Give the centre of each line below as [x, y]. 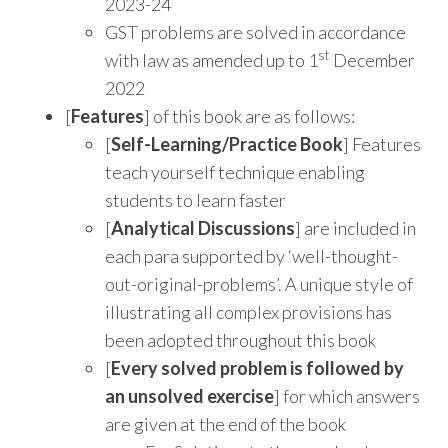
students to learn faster [195, 200]
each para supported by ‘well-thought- [251, 256]
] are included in [355, 228]
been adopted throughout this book [240, 340]
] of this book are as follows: [249, 116]
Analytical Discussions [203, 228]
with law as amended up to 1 [211, 60]
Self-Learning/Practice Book [227, 144]
